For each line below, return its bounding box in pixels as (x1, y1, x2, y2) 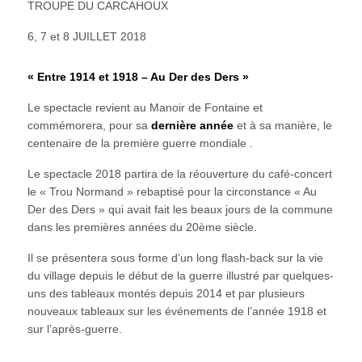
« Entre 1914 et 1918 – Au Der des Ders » (27, 69, 249, 83)
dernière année (150, 118, 234, 132)
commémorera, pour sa (27, 118, 151, 132)
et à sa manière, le (233, 118, 332, 132)
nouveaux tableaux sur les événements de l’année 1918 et (27, 304, 326, 318)
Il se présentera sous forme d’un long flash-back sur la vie (27, 250, 323, 264)
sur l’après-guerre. (27, 322, 122, 335)
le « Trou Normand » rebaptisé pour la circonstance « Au (27, 184, 317, 198)
